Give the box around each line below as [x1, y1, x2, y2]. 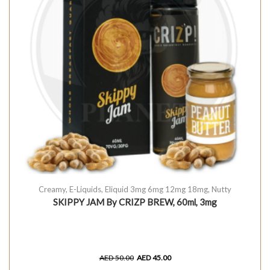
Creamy [39, 184, 66, 195]
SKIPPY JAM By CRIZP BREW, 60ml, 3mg [53, 196, 217, 208]
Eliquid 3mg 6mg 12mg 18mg [105, 184, 208, 195]
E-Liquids [69, 184, 101, 195]
